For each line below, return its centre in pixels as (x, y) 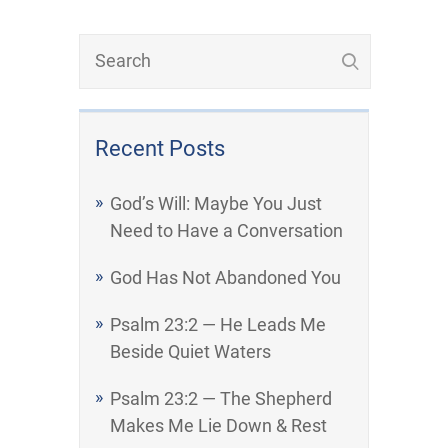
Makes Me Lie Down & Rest (218, 426)
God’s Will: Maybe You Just (216, 204)
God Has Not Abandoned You (225, 278)
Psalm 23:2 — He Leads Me (218, 325)
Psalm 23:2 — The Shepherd (221, 399)
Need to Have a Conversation (226, 231)
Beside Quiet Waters (190, 352)
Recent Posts (160, 149)
